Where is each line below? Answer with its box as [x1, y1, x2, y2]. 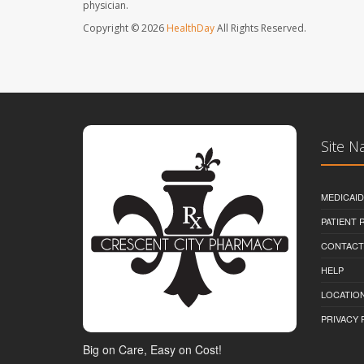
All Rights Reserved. [214, 21, 306, 36]
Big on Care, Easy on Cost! [83, 340, 222, 357]
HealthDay [167, 21, 214, 36]
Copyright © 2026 [83, 21, 167, 36]
